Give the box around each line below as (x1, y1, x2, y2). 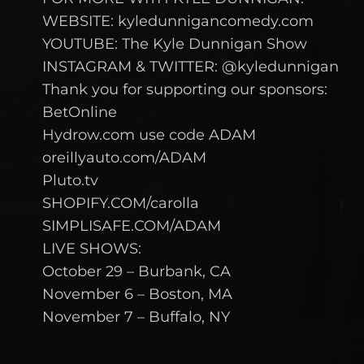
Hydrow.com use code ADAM (42, 126, 256, 145)
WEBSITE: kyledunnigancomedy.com (42, 12, 314, 31)
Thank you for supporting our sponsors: (42, 80, 327, 99)
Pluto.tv (42, 171, 98, 190)
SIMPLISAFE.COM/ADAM (42, 217, 221, 236)
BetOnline (42, 103, 117, 122)
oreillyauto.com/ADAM (42, 149, 206, 167)
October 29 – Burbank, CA (42, 262, 231, 281)
